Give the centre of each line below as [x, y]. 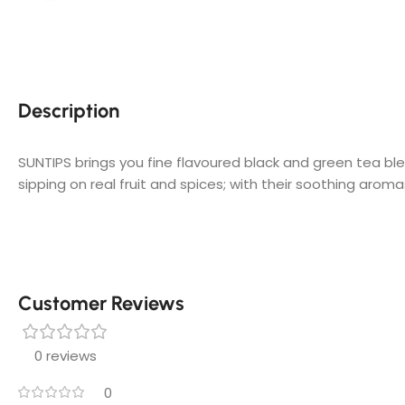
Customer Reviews [101, 304]
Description [69, 111]
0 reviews [65, 356]
